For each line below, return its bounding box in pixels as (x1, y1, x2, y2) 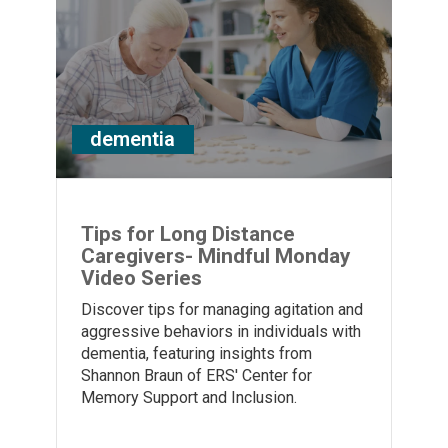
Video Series (81, 266, 202, 291)
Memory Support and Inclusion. (81, 388, 297, 408)
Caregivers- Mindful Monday (81, 244, 350, 269)
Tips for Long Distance (81, 222, 295, 247)
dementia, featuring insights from (81, 344, 312, 364)
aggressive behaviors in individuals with (81, 322, 361, 342)
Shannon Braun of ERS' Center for (81, 366, 312, 386)
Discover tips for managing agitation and (81, 300, 363, 320)
